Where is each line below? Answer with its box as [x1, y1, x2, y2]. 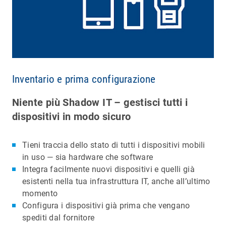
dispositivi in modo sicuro [12, 110, 131, 123]
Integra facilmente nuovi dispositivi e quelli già [22, 164, 195, 175]
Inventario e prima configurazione [12, 73, 156, 86]
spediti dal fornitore [22, 213, 95, 223]
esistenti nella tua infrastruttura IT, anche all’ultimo [22, 177, 210, 187]
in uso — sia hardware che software [22, 152, 153, 162]
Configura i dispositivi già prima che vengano [22, 201, 190, 211]
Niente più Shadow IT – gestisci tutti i [12, 96, 188, 109]
